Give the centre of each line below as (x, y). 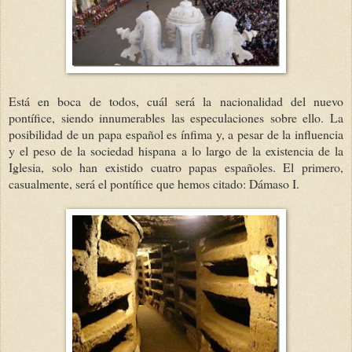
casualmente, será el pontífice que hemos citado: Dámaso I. (154, 183)
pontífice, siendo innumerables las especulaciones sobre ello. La (176, 117)
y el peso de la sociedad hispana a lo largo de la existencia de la (176, 150)
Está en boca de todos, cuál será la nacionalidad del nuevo (176, 101)
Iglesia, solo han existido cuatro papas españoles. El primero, (176, 167)
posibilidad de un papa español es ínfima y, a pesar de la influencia (176, 134)
